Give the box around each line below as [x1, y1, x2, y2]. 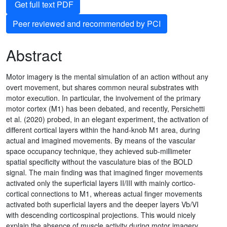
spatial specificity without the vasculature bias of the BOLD [6, 156, 193, 167]
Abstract [6, 44, 62, 66]
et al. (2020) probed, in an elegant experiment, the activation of [6, 113, 208, 124]
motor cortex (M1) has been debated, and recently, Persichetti [6, 103, 205, 113]
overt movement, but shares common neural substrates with [6, 82, 199, 92]
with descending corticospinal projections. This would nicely [6, 209, 196, 220]
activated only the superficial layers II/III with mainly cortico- [6, 177, 196, 188]
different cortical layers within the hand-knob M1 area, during [6, 124, 200, 135]
